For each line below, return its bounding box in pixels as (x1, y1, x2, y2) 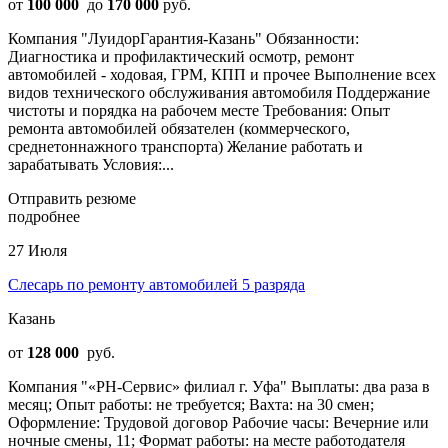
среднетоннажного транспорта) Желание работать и (8, 137, 363, 155)
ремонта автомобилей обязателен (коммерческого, (8, 119, 350, 137)
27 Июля (8, 241, 67, 259)
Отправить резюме (8, 189, 136, 207)
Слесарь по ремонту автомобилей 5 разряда (8, 275, 305, 293)
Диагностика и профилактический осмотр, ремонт (8, 47, 354, 65)
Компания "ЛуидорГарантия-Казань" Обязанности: (8, 29, 359, 47)
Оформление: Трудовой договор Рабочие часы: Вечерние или (8, 413, 429, 431)
